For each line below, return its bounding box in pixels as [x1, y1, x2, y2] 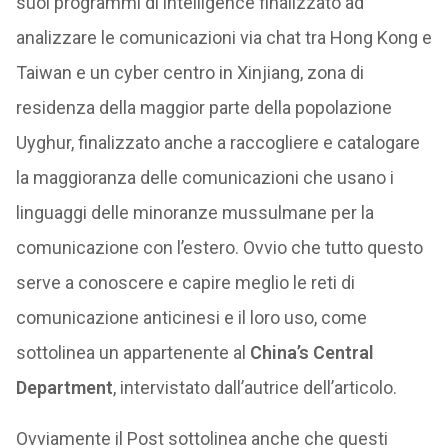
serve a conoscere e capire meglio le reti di [15, 272, 355, 293]
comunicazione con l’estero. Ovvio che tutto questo [15, 237, 423, 258]
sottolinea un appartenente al [15, 342, 250, 363]
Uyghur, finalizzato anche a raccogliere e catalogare [15, 132, 420, 153]
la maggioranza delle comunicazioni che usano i [15, 167, 394, 188]
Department [15, 377, 113, 398]
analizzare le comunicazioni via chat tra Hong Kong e [15, 27, 432, 48]
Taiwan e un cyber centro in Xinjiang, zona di [15, 62, 364, 83]
